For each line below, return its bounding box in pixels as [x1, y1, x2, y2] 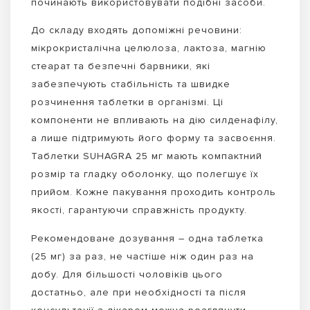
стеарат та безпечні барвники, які [31, 60, 210, 73]
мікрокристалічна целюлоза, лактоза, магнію [31, 42, 266, 55]
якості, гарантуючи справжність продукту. [31, 204, 247, 217]
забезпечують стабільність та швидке [31, 78, 230, 91]
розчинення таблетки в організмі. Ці [31, 96, 224, 109]
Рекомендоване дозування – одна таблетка [31, 232, 264, 245]
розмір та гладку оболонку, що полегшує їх [31, 168, 259, 181]
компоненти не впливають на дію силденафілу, [31, 114, 278, 127]
